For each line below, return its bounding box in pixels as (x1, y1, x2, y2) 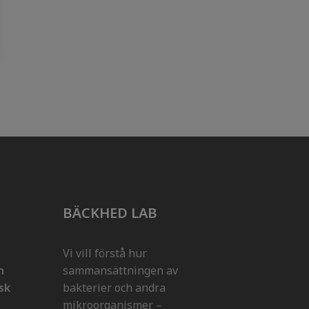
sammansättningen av (63, 263, 178, 278)
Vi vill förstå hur (63, 246, 147, 261)
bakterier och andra (63, 280, 166, 295)
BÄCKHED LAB (63, 203, 157, 222)
